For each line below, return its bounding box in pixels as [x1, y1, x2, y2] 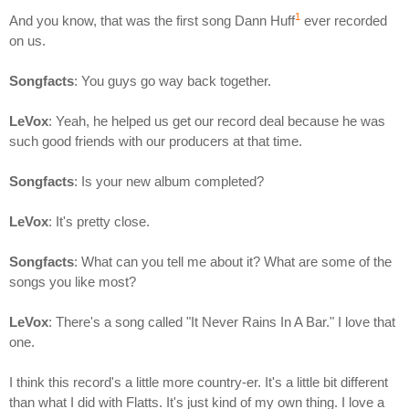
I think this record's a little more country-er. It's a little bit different [9, 373, 388, 390]
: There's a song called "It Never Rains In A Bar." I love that [48, 313, 395, 330]
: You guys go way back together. [74, 72, 271, 89]
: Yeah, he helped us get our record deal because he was [48, 112, 385, 129]
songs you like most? [9, 273, 136, 289]
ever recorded [300, 12, 387, 28]
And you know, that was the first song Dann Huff [9, 12, 295, 28]
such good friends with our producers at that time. [9, 132, 302, 149]
